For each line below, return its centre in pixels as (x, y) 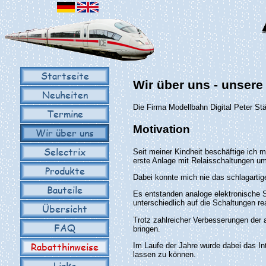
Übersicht (65, 209)
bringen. (147, 229)
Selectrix (65, 152)
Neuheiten (65, 95)
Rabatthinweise (65, 247)
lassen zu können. (164, 255)
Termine (65, 114)
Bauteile (65, 190)
